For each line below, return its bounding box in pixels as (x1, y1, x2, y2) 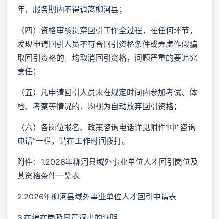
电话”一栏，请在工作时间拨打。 (17, 135, 130, 146)
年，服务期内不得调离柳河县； (17, 4, 127, 14)
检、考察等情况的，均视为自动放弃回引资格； (17, 101, 181, 111)
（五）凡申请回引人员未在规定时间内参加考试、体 (17, 87, 197, 97)
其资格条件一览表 (17, 170, 80, 180)
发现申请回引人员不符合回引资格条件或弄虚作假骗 (17, 39, 197, 49)
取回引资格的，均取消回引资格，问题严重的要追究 (17, 52, 197, 63)
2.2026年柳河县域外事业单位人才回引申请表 (17, 191, 176, 201)
